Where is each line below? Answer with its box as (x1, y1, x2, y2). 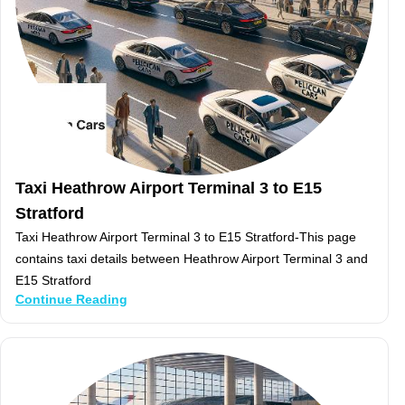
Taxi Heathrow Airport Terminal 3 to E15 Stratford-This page (15, 230, 356, 245)
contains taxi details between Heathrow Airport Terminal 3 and (15, 251, 368, 267)
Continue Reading (15, 292, 127, 307)
